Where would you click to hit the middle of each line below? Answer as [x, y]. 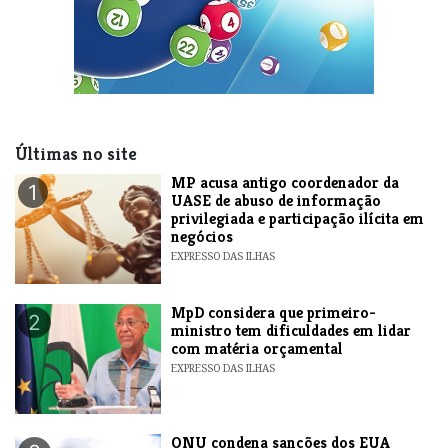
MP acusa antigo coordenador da [285, 182]
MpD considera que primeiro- [274, 312]
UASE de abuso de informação [276, 200]
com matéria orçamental [257, 348]
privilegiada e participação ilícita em [298, 218]
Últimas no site [76, 153]
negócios [202, 236]
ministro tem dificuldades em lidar [291, 330]
